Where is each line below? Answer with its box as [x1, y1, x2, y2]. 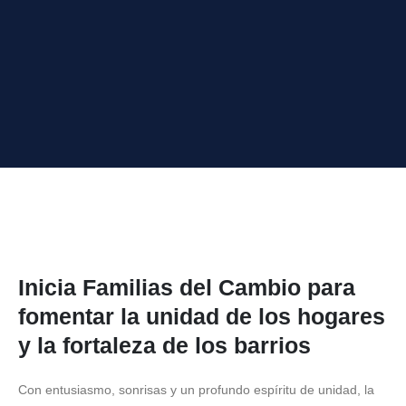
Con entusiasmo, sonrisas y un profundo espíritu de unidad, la [18, 382, 374, 397]
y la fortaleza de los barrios [18, 333, 311, 358]
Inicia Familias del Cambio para [18, 275, 355, 300]
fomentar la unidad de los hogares [18, 304, 385, 329]
